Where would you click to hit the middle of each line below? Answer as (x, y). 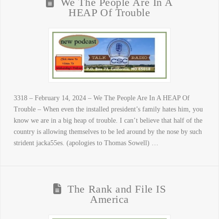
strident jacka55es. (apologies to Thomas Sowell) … (86, 143)
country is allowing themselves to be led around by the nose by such (108, 131)
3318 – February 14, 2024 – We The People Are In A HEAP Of (101, 98)
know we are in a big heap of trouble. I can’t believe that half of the (108, 120)
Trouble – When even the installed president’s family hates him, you (108, 109)
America (109, 199)
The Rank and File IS (117, 189)
